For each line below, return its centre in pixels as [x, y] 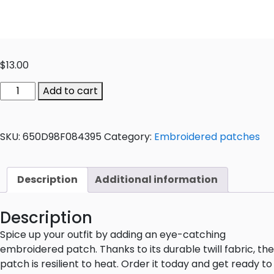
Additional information [156, 180]
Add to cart [71, 91]
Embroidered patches [207, 137]
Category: [129, 137]
